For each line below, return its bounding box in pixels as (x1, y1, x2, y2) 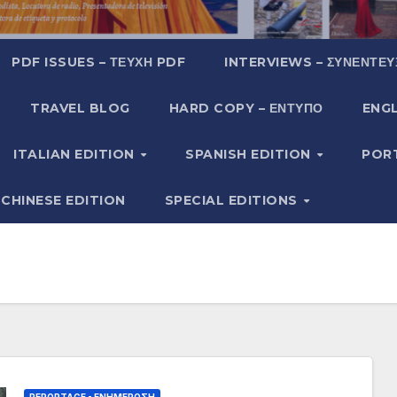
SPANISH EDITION (185, 145, 315, 162)
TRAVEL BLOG (30, 99, 130, 116)
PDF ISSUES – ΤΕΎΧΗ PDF (12, 53, 186, 70)
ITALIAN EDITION (13, 145, 139, 162)
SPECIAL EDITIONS (164, 191, 302, 208)
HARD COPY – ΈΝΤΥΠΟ (168, 99, 323, 116)
